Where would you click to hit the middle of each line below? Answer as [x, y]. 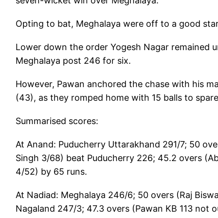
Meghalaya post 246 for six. [73, 60]
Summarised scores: [58, 121]
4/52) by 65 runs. [51, 171]
